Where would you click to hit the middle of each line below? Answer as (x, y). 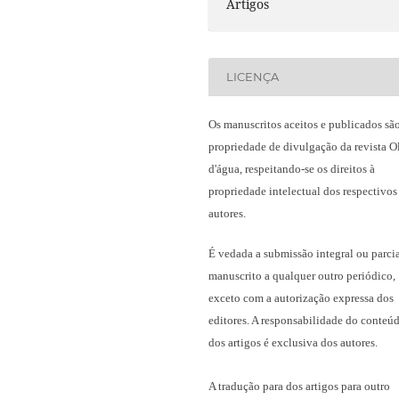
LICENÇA (253, 77)
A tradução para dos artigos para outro (299, 387)
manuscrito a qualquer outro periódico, (302, 276)
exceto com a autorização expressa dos (301, 298)
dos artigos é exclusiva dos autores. (294, 343)
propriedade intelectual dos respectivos (303, 191)
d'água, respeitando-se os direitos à (292, 169)
